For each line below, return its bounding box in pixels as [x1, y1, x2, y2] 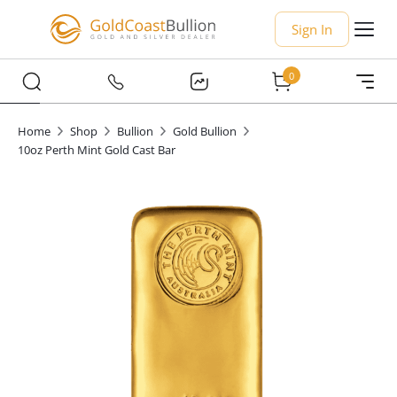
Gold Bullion [173, 123, 237, 139]
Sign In [292, 20, 332, 38]
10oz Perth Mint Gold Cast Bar [18, 142, 175, 158]
